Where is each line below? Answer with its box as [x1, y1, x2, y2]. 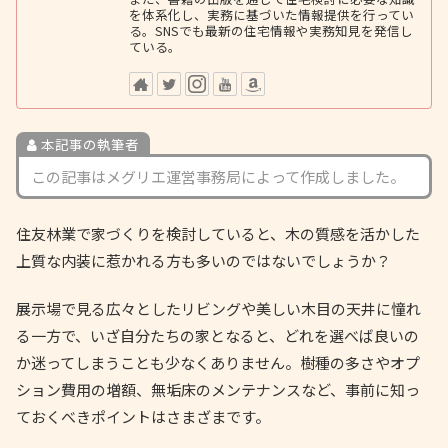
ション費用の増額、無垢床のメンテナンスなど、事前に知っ [16, 379, 420, 401]
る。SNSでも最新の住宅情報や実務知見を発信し [129, 20, 414, 40]
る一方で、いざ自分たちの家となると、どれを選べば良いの [16, 325, 419, 347]
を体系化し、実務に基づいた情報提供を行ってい [129, 4, 415, 24]
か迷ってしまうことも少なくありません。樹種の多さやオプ [16, 352, 420, 374]
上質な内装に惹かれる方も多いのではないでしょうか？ [16, 250, 391, 272]
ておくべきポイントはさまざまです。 [16, 406, 270, 428]
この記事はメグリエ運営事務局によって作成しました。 [31, 166, 405, 188]
